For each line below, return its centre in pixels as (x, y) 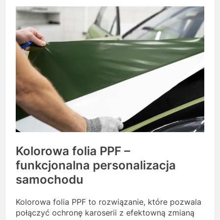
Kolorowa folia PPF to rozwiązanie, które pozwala (109, 202)
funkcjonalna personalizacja (96, 165)
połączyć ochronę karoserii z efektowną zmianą (105, 213)
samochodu (50, 180)
